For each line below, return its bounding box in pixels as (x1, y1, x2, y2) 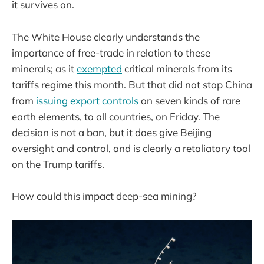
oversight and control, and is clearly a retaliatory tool (12, 141, 250, 154)
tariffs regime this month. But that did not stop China (12, 78, 252, 91)
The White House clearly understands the (12, 30, 200, 43)
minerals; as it (12, 62, 77, 75)
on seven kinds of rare (138, 94, 240, 107)
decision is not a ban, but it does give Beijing (12, 126, 212, 138)
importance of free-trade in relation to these (12, 46, 210, 59)
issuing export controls (36, 94, 138, 107)
